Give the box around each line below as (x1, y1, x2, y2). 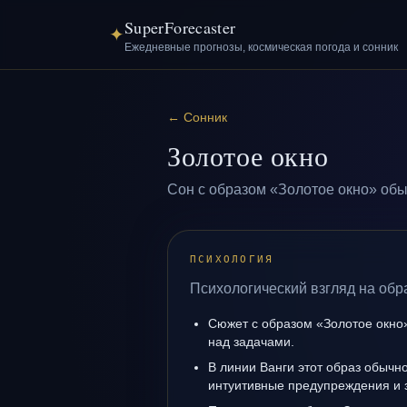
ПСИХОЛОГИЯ (190, 253, 274, 265)
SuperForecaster (124, 16, 236, 38)
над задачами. (208, 334, 294, 349)
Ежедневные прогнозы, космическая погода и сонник (124, 41, 398, 54)
